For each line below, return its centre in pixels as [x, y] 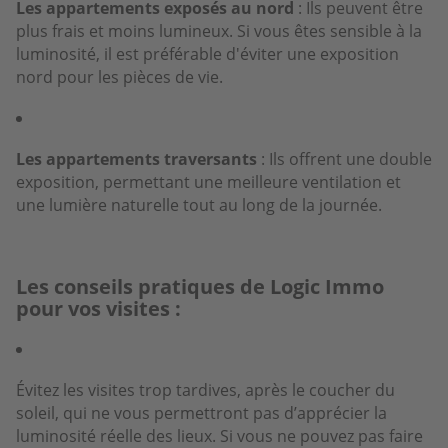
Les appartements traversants [136, 158]
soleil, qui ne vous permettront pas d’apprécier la [201, 412]
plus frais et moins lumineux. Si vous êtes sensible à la [219, 30]
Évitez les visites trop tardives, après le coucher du [205, 389]
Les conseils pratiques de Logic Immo [200, 286]
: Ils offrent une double [344, 158]
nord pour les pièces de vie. [119, 76]
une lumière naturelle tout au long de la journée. [199, 204]
